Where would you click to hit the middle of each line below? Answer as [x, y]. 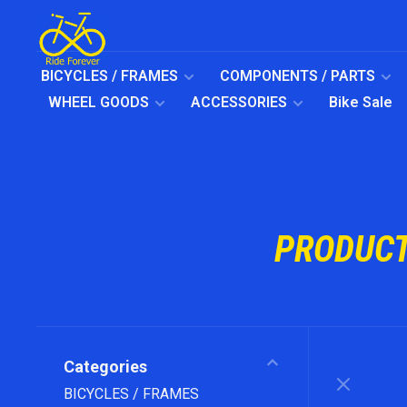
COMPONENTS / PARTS [298, 76]
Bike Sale [361, 102]
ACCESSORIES [239, 102]
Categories [105, 367]
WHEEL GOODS [99, 102]
